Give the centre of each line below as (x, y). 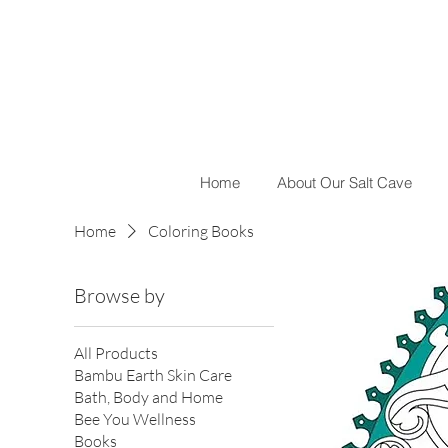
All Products (115, 353)
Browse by (119, 296)
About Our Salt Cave (344, 182)
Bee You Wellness (134, 419)
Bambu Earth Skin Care (152, 375)
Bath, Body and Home (148, 397)
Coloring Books (200, 231)
